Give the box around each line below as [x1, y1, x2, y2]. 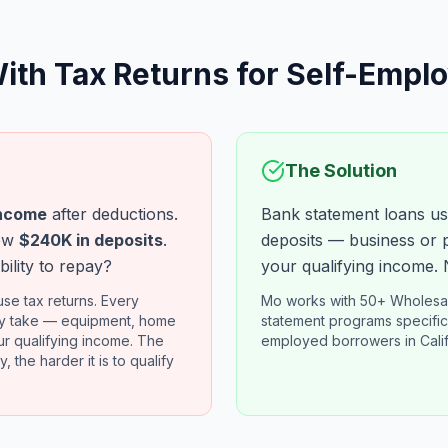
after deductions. [47, 204, 178, 224]
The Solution [285, 160, 397, 181]
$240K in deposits [19, 230, 163, 250]
